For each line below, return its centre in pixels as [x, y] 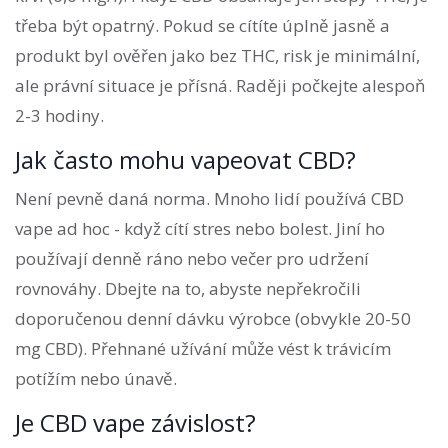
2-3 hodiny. [59, 116]
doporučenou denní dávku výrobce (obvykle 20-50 [213, 319]
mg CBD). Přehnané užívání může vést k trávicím [203, 349]
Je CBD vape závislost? [135, 423]
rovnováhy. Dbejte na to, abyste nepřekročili [188, 289]
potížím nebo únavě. [96, 379]
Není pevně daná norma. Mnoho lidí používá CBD [209, 199]
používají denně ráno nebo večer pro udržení [192, 259]
